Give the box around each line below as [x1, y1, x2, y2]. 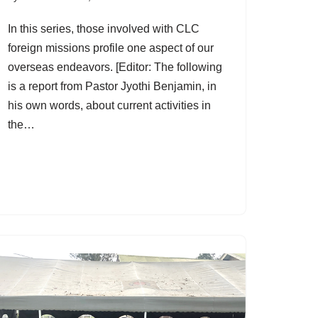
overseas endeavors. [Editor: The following [8, 60, 222, 73]
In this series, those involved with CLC [8, 22, 199, 35]
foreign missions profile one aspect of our [8, 41, 214, 54]
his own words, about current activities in [8, 99, 211, 111]
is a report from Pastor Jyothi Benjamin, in [8, 79, 216, 92]
